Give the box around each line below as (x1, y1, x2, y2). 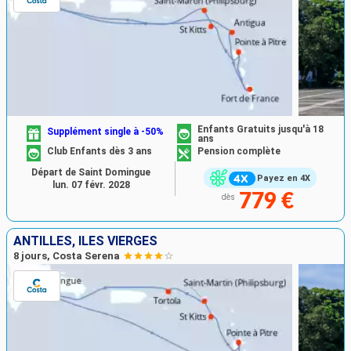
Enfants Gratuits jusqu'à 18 (197, 124, 324, 136)
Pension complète (197, 146, 280, 157)
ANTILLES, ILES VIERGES (13, 233, 157, 248)
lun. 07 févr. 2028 (52, 179, 130, 191)
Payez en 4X (256, 173, 310, 184)
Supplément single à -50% (47, 125, 165, 137)
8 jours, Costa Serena (13, 249, 120, 262)
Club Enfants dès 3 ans (47, 146, 153, 157)
